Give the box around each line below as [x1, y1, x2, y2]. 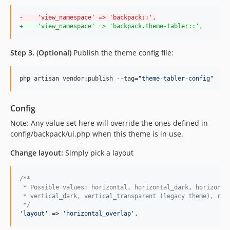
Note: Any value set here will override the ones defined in [10, 118, 208, 128]
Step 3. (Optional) [10, 47, 71, 57]
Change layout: [10, 147, 63, 158]
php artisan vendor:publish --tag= [20, 74, 138, 82]
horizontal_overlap [66, 209, 131, 217]
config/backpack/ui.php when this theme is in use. [10, 128, 183, 139]
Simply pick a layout [63, 147, 133, 158]
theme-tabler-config [142, 74, 210, 82]
